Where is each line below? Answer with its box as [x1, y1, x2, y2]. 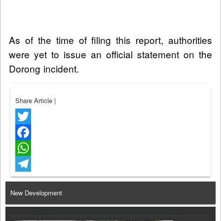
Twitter [15, 127, 34, 137]
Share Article [15, 96, 54, 106]
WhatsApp [15, 159, 45, 169]
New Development [10, 188, 62, 198]
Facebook [15, 143, 43, 153]
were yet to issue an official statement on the [9, 47, 212, 61]
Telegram [15, 175, 41, 184]
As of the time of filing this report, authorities [9, 33, 212, 47]
